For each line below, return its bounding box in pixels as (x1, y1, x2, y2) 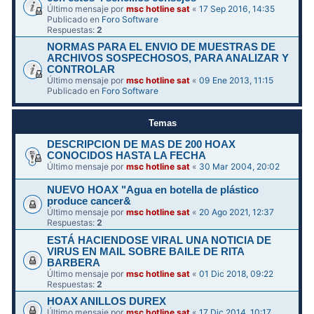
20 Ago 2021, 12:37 (199, 206, 275, 217)
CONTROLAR (47, 64, 116, 76)
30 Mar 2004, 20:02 (199, 161, 280, 172)
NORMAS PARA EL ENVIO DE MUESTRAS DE (47, 41, 276, 53)
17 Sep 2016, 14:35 (199, 3, 275, 14)
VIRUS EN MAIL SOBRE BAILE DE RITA (47, 245, 245, 257)
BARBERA (47, 257, 101, 268)
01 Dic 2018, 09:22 (199, 268, 274, 279)
